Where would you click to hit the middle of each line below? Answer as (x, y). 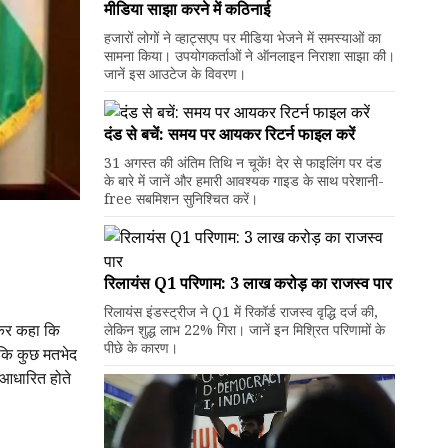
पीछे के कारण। (140, 347)
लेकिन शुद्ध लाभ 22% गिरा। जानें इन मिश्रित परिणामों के (244, 329)
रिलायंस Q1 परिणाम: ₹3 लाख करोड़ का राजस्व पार (247, 283)
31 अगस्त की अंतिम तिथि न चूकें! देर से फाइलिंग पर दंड (242, 162)
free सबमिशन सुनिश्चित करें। (180, 198)
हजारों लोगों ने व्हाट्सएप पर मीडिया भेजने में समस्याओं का (242, 37)
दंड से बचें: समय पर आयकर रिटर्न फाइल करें (229, 134)
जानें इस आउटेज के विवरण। (174, 73)
